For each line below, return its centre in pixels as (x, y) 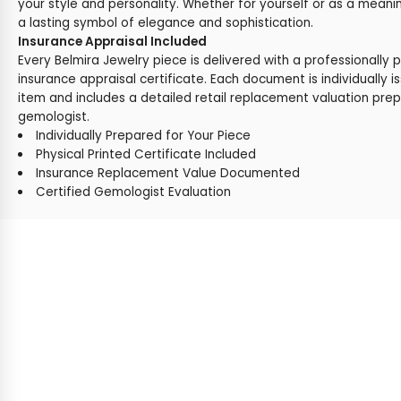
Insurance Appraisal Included (112, 42)
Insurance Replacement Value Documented (167, 173)
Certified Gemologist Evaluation (133, 192)
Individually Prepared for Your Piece (143, 136)
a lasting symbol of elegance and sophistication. (166, 23)
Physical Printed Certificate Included (145, 154)
